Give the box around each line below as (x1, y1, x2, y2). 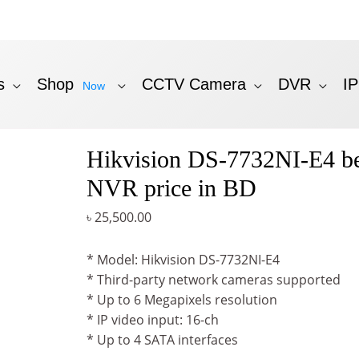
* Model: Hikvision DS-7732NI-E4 (86, 251, 280, 268)
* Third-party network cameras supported (86, 271, 341, 288)
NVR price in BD (86, 175, 256, 201)
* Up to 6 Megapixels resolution (86, 291, 277, 309)
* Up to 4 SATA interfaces (86, 331, 238, 349)
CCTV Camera (142, 75, 246, 93)
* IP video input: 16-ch (86, 311, 219, 329)
